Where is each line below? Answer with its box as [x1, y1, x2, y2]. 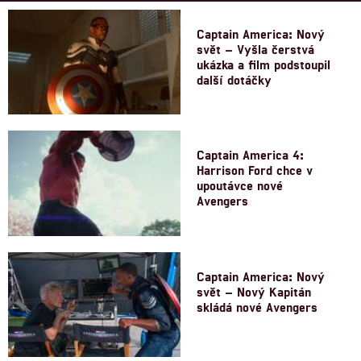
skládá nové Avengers [197, 298, 317, 314]
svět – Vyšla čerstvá [197, 40, 314, 56]
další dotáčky [197, 71, 272, 87]
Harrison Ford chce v [197, 162, 313, 178]
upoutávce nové [197, 177, 283, 193]
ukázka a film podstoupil [197, 56, 330, 72]
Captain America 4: [197, 147, 304, 163]
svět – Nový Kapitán [197, 283, 311, 299]
